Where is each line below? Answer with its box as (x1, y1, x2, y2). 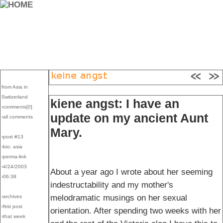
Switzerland (1, 94, 28, 100)
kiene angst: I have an (50, 97, 179, 111)
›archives (1, 194, 22, 199)
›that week (1, 214, 25, 219)
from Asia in (1, 84, 28, 90)
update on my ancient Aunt (50, 111, 208, 125)
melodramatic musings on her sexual (50, 193, 187, 203)
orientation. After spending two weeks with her (50, 206, 221, 216)
